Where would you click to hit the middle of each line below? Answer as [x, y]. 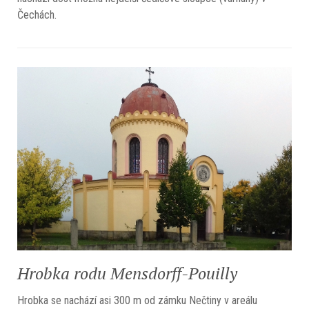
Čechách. [37, 15]
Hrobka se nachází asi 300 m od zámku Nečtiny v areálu [137, 300]
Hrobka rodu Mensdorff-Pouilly [127, 273]
